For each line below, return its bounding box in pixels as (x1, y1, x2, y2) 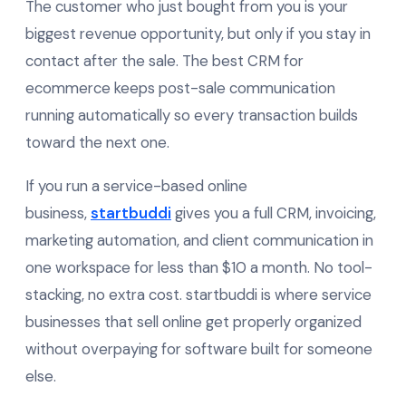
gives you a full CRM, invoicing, (171, 202, 376, 223)
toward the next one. (25, 131, 169, 152)
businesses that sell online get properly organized (25, 311, 362, 332)
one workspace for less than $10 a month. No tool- (25, 256, 372, 277)
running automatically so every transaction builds (25, 104, 358, 125)
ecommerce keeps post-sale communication (25, 77, 335, 98)
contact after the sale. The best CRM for (25, 50, 304, 71)
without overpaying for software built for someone (25, 338, 372, 359)
